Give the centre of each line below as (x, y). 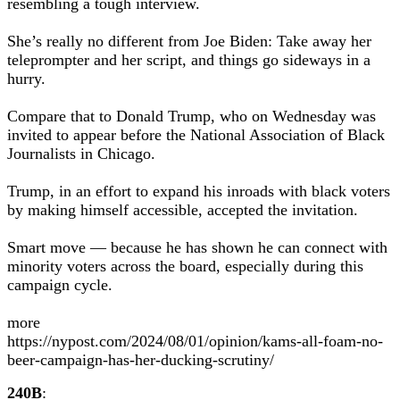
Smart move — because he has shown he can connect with (197, 247)
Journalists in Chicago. (81, 154)
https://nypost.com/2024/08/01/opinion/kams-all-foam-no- (195, 341)
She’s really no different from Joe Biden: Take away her (189, 41)
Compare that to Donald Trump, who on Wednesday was (192, 116)
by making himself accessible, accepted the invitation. (183, 210)
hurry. (26, 79)
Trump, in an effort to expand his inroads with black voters (199, 191)
